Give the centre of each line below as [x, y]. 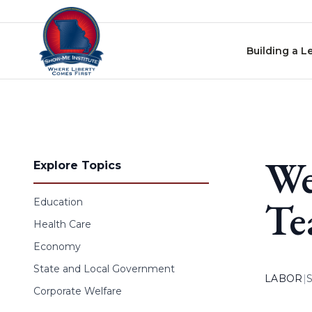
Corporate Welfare [78, 291]
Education [58, 202]
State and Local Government [104, 269]
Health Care [62, 224]
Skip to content [48, 14]
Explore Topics [77, 165]
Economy [57, 247]
